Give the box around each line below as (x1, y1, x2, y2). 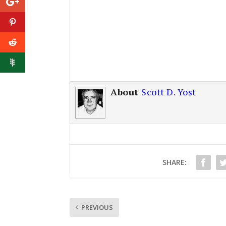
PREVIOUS (81, 202, 113, 212)
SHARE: (162, 157, 187, 167)
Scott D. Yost (141, 86, 196, 98)
